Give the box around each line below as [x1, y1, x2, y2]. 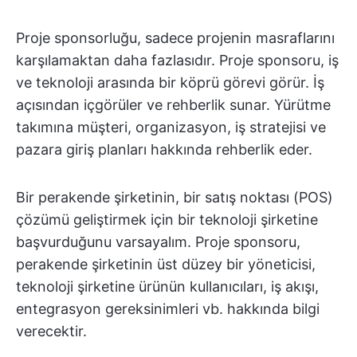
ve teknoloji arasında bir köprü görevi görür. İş [16, 74, 324, 91]
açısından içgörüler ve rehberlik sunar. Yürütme [16, 96, 331, 113]
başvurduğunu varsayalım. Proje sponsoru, [16, 233, 300, 250]
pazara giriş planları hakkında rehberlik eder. [16, 141, 312, 158]
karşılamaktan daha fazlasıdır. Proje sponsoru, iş [16, 52, 339, 69]
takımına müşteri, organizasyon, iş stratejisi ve [16, 119, 326, 135]
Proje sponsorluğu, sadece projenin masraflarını [16, 29, 335, 46]
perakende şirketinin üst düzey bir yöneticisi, [16, 256, 316, 273]
